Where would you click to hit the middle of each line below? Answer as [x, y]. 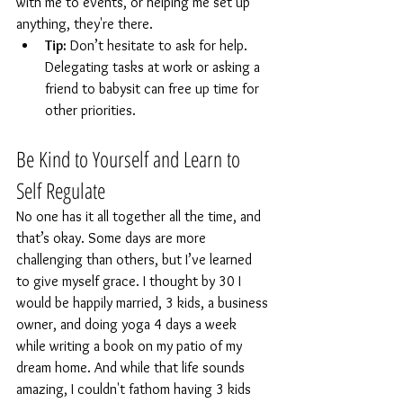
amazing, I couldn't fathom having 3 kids [135, 389]
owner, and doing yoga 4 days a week [128, 324]
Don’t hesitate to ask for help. [159, 45]
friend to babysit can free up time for [154, 88]
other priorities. [90, 110]
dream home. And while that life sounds [132, 367]
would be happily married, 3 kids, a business [144, 302]
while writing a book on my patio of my [131, 345]
